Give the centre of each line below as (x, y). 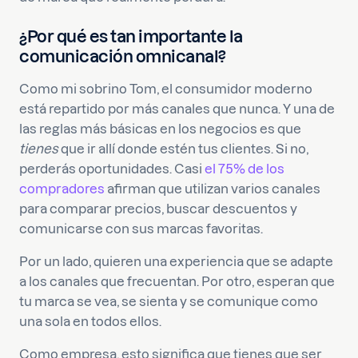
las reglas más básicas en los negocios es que (160, 129)
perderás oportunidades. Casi (112, 169)
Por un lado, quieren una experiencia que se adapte (176, 261)
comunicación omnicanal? (123, 56)
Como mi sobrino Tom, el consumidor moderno (166, 89)
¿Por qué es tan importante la (131, 36)
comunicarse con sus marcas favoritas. (141, 229)
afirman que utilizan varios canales (213, 189)
